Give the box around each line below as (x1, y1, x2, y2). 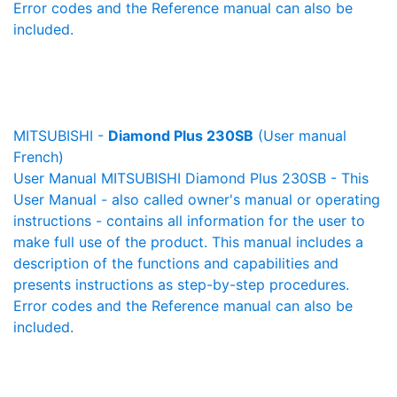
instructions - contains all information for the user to (13, 212, 365, 230)
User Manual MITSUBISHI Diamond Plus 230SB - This (13, 169, 369, 187)
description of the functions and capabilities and (13, 254, 339, 272)
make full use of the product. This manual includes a (13, 233, 363, 251)
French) (13, 148, 64, 166)
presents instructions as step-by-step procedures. (13, 276, 349, 293)
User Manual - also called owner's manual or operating (13, 191, 380, 208)
